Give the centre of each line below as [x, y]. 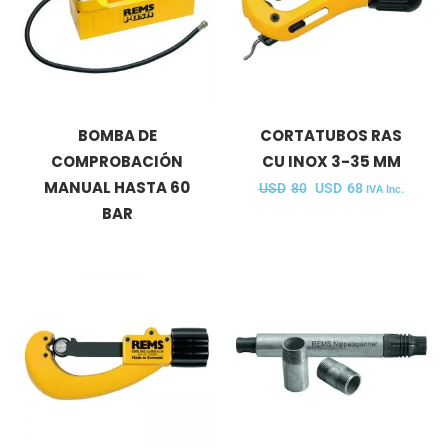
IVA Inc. [384, 189]
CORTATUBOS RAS [331, 135]
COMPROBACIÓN [117, 161]
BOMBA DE [117, 135]
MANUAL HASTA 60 [117, 187]
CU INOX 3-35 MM [331, 161]
